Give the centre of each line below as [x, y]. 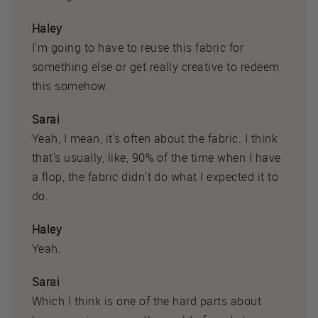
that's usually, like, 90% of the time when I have [157, 157]
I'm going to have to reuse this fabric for [138, 47]
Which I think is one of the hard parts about [147, 301]
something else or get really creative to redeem [156, 66]
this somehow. [71, 86]
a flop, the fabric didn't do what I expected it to [155, 176]
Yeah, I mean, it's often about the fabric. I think [155, 138]
